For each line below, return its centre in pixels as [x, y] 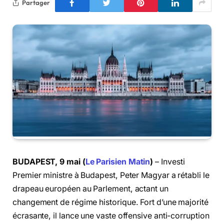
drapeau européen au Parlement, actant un [90, 188]
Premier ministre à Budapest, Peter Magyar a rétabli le [111, 175]
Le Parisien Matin [118, 161]
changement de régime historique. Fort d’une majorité [110, 202]
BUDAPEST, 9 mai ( [49, 161]
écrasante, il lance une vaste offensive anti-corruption [111, 215]
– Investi [169, 161]
